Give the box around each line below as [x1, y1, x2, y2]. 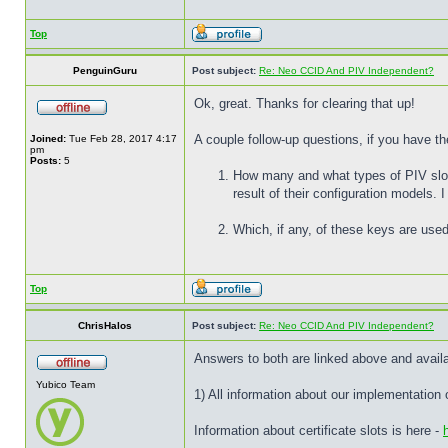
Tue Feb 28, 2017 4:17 [66, 133, 177, 144]
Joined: [30, 133, 66, 144]
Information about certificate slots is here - [194, 423, 443, 438]
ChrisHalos [78, 320, 132, 331]
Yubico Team [36, 379, 95, 390]
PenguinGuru [73, 65, 137, 76]
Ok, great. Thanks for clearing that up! [194, 96, 415, 111]
